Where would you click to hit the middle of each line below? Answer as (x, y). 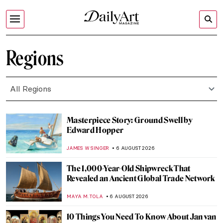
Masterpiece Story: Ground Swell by (129, 120)
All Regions (31, 89)
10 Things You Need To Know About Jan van (142, 217)
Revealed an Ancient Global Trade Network (141, 178)
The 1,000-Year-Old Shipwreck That (129, 168)
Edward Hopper (95, 130)
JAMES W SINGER (88, 148)
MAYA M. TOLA (85, 196)
